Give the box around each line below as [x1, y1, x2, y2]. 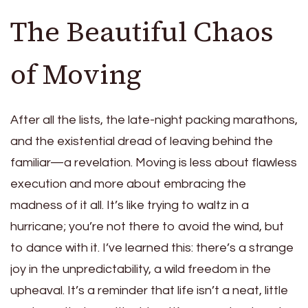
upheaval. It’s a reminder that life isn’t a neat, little [10, 283, 288, 297]
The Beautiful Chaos [10, 12, 274, 50]
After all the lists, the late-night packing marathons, [10, 113, 298, 126]
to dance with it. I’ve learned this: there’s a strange [10, 241, 294, 254]
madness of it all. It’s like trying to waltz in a [10, 198, 249, 212]
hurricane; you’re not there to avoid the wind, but [10, 219, 284, 233]
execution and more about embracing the [10, 177, 246, 190]
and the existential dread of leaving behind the [10, 134, 273, 148]
